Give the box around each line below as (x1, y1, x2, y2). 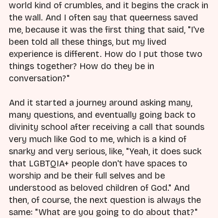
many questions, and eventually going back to (9, 109, 196, 121)
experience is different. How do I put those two (9, 49, 202, 60)
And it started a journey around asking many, (9, 97, 192, 109)
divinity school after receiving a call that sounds (9, 122, 204, 133)
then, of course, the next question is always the (9, 195, 201, 206)
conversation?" (9, 73, 70, 84)
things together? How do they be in (9, 61, 154, 72)
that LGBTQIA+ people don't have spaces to (9, 158, 187, 169)
